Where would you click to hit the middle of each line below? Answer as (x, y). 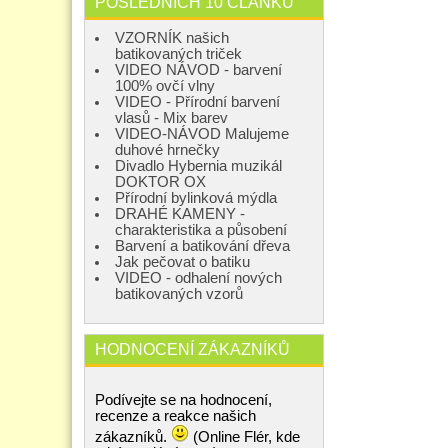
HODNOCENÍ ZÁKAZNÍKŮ (192, 348)
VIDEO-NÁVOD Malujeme (202, 133)
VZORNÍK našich (172, 37)
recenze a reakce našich (175, 415)
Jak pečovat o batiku (182, 261)
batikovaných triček (178, 53)
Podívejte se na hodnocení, (183, 399)
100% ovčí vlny (165, 85)
